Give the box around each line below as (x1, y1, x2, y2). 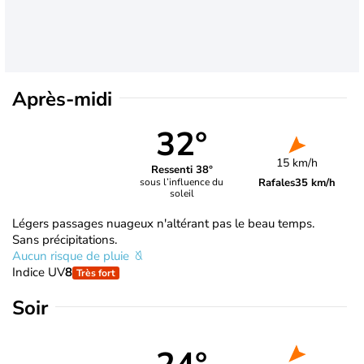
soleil (169, 187, 194, 201)
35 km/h (295, 175, 336, 190)
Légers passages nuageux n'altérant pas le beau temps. (12, 214, 314, 232)
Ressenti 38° (150, 162, 213, 178)
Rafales (258, 175, 296, 190)
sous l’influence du (140, 175, 224, 189)
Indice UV (12, 263, 65, 280)
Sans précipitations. (12, 231, 117, 248)
